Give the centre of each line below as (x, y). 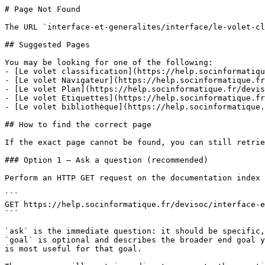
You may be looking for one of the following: (109, 62)
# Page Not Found (43, 9)
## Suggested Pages (47, 45)
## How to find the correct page (78, 125)
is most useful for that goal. (73, 249)
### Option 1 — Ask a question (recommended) (106, 160)
